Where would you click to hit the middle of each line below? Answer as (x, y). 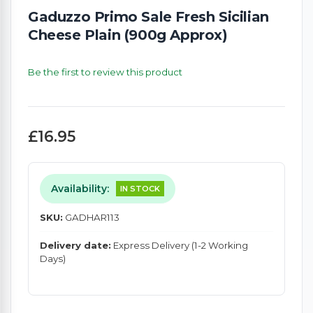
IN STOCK (140, 189)
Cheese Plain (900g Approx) (128, 35)
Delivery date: (75, 246)
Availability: (80, 188)
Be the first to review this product (105, 72)
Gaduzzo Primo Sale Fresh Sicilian (148, 17)
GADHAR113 (92, 218)
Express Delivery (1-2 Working (181, 246)
